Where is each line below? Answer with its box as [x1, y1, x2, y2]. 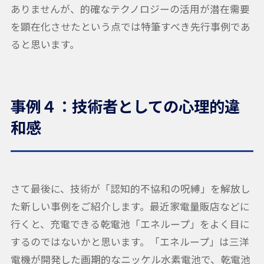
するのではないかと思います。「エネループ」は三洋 [10, 235, 249, 249]
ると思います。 [10, 37, 80, 51]
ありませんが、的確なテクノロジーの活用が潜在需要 [10, 1, 250, 16]
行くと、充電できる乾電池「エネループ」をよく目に [10, 217, 250, 232]
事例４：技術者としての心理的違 [10, 94, 240, 117]
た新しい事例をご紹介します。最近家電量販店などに [10, 199, 250, 214]
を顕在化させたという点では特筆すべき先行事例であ [10, 19, 250, 34]
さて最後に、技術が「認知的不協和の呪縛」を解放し [10, 181, 250, 196]
